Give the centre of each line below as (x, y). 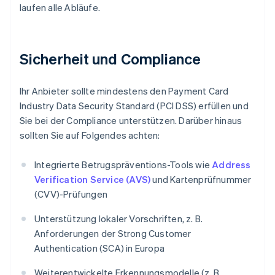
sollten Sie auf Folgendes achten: (90, 135)
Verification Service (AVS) (93, 180)
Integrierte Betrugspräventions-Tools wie (123, 165)
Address (231, 165)
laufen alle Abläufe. (60, 8)
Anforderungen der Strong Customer (113, 234)
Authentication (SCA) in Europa (99, 248)
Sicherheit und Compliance (110, 59)
